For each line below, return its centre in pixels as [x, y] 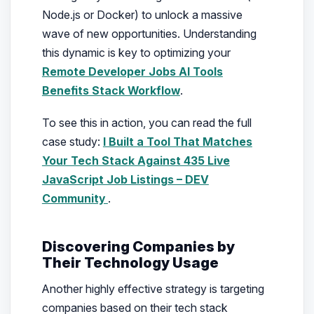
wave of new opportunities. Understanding [149, 34]
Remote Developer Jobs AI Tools [132, 71]
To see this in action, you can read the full [146, 123]
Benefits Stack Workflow [111, 90]
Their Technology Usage [130, 263]
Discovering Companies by [138, 247]
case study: [72, 142]
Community [75, 199]
